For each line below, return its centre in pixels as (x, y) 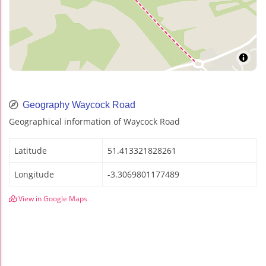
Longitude (34, 174)
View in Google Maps (52, 198)
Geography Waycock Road (78, 104)
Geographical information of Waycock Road (94, 121)
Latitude (31, 150)
